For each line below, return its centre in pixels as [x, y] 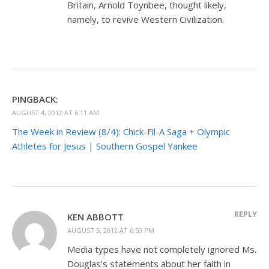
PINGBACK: [35, 99]
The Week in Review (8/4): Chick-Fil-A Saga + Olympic [121, 131]
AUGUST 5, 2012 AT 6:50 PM [111, 230]
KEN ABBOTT [95, 216]
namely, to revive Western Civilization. [146, 19]
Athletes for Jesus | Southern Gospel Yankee [105, 146]
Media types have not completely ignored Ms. [162, 249]
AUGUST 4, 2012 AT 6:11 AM [56, 112]
